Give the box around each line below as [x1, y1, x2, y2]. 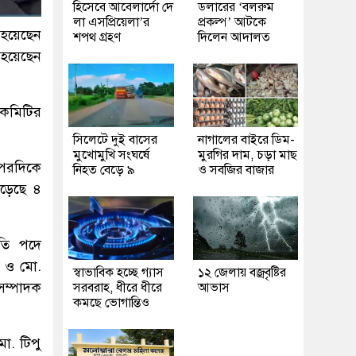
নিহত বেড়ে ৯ [73, 162, 135, 178]
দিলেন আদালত [197, 29, 270, 45]
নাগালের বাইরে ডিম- [197, 132, 295, 148]
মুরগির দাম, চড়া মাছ [197, 147, 297, 163]
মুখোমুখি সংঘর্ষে [73, 147, 149, 163]
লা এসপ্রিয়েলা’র [73, 14, 149, 30]
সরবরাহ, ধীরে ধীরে [73, 280, 162, 296]
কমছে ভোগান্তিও [73, 295, 149, 311]
